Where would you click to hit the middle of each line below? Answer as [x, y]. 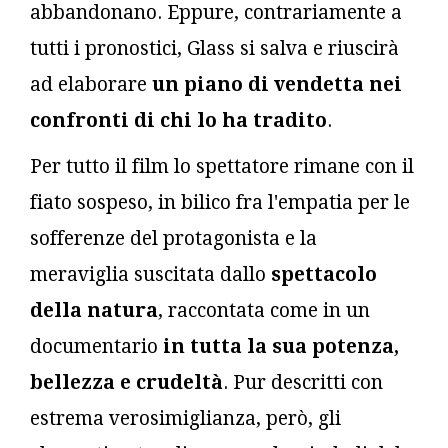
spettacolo [324, 274]
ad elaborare [88, 84]
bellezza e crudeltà [126, 382]
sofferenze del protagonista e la [173, 238]
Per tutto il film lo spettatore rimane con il [222, 166]
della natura [94, 310]
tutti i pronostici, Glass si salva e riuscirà [214, 48]
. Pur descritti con [303, 382]
